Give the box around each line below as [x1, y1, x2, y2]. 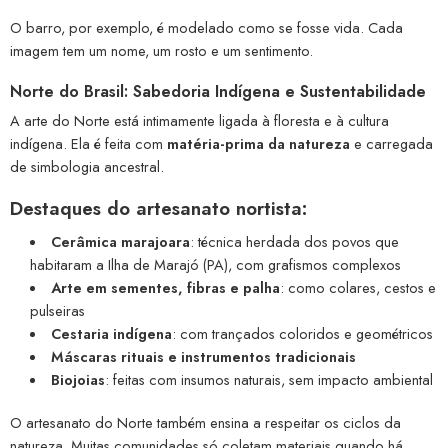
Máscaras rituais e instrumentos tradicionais [50, 345, 356, 367]
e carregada [350, 133, 433, 155]
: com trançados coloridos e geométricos [171, 322, 433, 344]
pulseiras [30, 299, 85, 321]
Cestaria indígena [50, 322, 172, 344]
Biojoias [50, 368, 105, 390]
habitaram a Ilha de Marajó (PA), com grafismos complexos [30, 253, 401, 275]
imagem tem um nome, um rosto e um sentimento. [10, 40, 313, 62]
